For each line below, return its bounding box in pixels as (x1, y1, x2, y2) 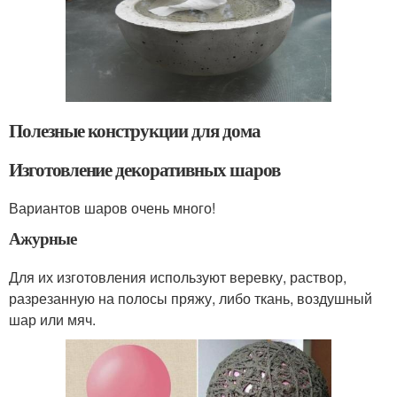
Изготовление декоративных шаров (9, 155, 280, 183)
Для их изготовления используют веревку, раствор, (9, 266, 346, 287)
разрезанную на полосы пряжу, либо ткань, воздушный (9, 287, 372, 308)
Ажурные (9, 225, 77, 250)
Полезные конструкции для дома (9, 116, 261, 144)
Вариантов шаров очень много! (9, 197, 215, 218)
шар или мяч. (9, 308, 96, 330)
